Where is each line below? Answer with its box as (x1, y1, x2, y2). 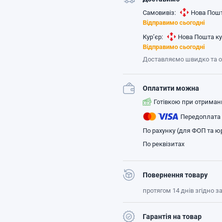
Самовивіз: (143, 8, 176, 16)
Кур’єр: (143, 33, 163, 41)
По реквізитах (143, 140, 184, 148)
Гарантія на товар (143, 213, 202, 221)
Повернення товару (143, 171, 208, 179)
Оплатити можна (143, 84, 199, 92)
